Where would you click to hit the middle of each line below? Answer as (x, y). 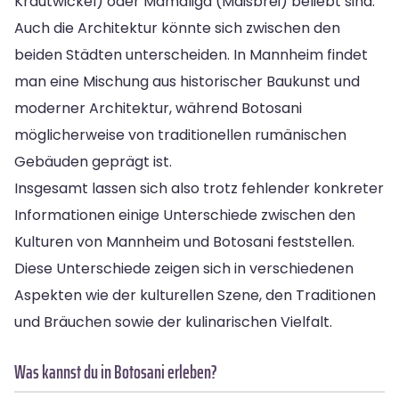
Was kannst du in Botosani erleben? (116, 371)
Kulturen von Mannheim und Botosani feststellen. (184, 241)
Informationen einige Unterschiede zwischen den (185, 215)
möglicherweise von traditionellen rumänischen (180, 134)
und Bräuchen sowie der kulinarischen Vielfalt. (173, 322)
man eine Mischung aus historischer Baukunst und (187, 81)
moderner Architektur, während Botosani (158, 108)
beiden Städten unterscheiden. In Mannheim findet (191, 54)
